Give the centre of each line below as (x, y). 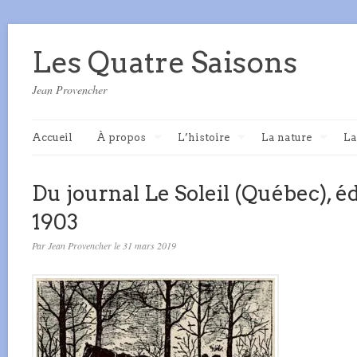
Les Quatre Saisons (165, 62)
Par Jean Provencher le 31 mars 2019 (104, 245)
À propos (121, 137)
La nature (286, 137)
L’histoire (204, 137)
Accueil (52, 137)
